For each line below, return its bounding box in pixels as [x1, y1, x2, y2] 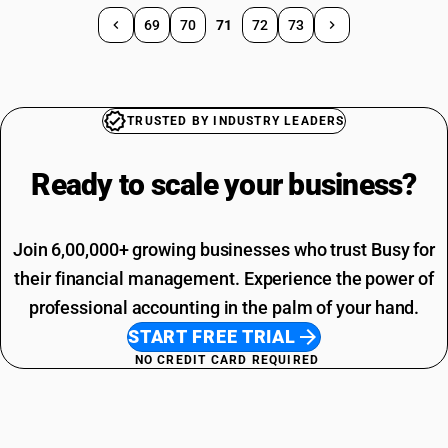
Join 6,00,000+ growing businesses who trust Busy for [12, 239, 436, 260]
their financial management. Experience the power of [14, 268, 434, 289]
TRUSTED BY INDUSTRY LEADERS [127, 114, 345, 128]
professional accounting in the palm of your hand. [28, 297, 420, 318]
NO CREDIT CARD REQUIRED [134, 353, 320, 367]
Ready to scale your [31, 167, 289, 202]
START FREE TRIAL [127, 326, 297, 347]
